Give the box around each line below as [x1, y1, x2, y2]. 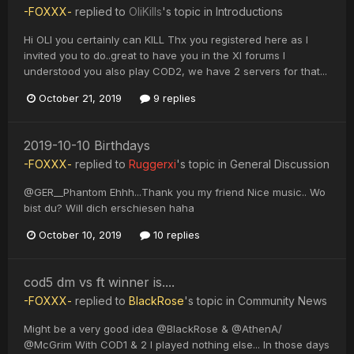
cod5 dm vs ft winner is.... [24, 273, 175, 290]
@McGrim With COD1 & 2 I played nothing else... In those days [24, 337, 330, 351]
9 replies [150, 91, 196, 104]
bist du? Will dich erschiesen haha [24, 201, 194, 214]
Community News [238, 293, 327, 307]
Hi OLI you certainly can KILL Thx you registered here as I [24, 32, 308, 46]
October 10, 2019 [39, 228, 122, 241]
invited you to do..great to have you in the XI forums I [24, 48, 285, 62]
